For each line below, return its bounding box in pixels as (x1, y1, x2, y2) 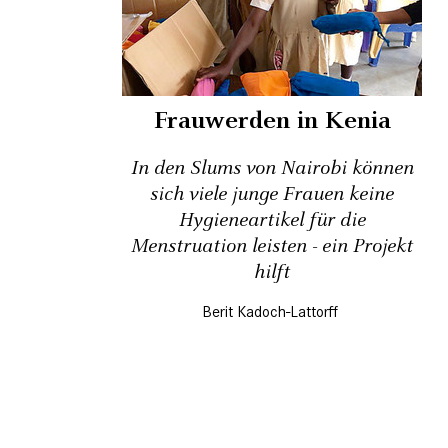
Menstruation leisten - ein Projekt (131, 233, 413, 260)
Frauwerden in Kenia (153, 104, 391, 138)
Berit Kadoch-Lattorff (201, 302, 338, 321)
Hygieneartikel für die (178, 207, 366, 234)
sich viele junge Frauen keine (150, 181, 394, 208)
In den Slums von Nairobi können (130, 155, 414, 182)
